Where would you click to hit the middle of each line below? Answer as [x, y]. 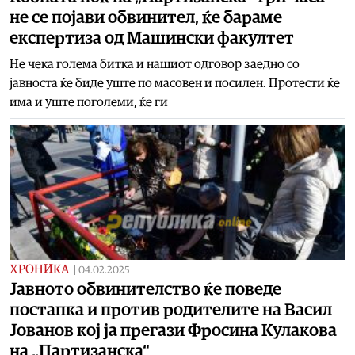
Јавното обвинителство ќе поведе [145, 289]
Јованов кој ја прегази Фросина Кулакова [173, 330]
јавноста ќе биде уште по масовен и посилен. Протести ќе [175, 83]
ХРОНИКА [39, 269]
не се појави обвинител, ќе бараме [146, 17]
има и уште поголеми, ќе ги [89, 102]
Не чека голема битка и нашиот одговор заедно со [155, 64]
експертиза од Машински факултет [152, 38]
